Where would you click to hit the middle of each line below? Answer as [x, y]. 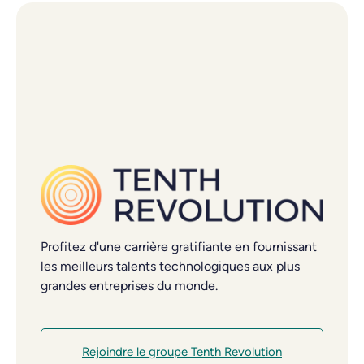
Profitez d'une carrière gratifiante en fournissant [179, 247]
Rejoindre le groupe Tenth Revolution [182, 352]
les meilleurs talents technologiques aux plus [170, 266]
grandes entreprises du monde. [129, 286]
